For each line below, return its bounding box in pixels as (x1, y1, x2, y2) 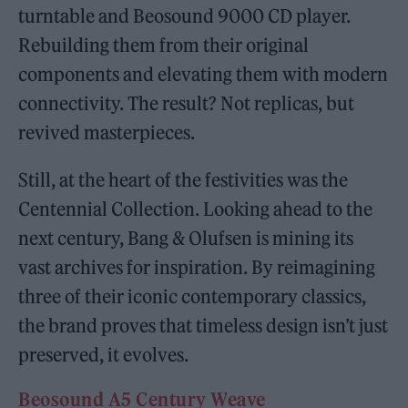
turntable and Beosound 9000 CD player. (18, 4, 352, 27)
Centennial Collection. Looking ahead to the (18, 197, 373, 220)
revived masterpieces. (18, 120, 196, 144)
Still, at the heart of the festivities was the (18, 168, 349, 191)
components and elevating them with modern (18, 62, 389, 86)
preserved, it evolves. (18, 342, 189, 366)
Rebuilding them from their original (18, 33, 310, 56)
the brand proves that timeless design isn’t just (18, 313, 389, 337)
